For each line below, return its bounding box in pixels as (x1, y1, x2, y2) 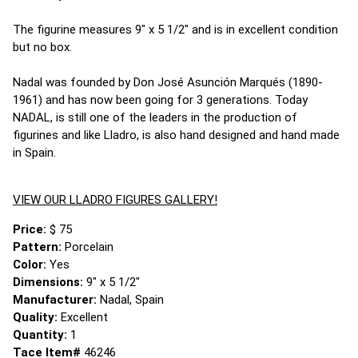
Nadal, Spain (100, 292, 164, 307)
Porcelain (65, 240, 113, 254)
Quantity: (13, 328, 70, 342)
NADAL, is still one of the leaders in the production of (13, 110, 297, 125)
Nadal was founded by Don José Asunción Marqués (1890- (13, 75, 323, 89)
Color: (13, 257, 50, 272)
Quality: (13, 310, 61, 324)
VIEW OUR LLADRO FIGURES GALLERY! (13, 193, 217, 207)
